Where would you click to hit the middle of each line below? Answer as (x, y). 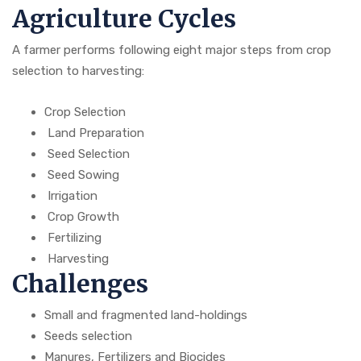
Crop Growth (82, 216)
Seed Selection (87, 154)
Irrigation (71, 195)
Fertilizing (73, 237)
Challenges (80, 283)
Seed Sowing (82, 174)
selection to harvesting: (78, 71)
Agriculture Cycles (124, 18)
